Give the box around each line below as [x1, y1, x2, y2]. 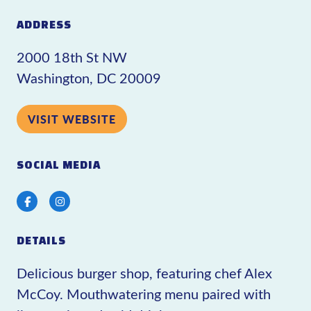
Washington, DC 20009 [17, 68, 161, 87]
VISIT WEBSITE [28, 110, 116, 127]
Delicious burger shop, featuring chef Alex [17, 263, 272, 282]
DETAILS [17, 234, 66, 246]
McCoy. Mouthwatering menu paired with [17, 284, 271, 303]
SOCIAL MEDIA [17, 158, 101, 171]
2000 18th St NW [17, 47, 127, 66]
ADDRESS [17, 18, 72, 31]
